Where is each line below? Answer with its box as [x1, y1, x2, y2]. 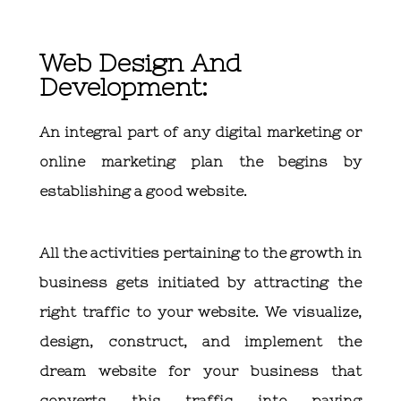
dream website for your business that [39, 363, 362, 379]
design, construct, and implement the [39, 333, 362, 349]
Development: [39, 73, 208, 101]
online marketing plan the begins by [39, 153, 362, 169]
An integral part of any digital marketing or [39, 124, 362, 140]
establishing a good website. [39, 183, 247, 199]
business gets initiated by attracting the [39, 274, 362, 290]
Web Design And [39, 48, 242, 77]
